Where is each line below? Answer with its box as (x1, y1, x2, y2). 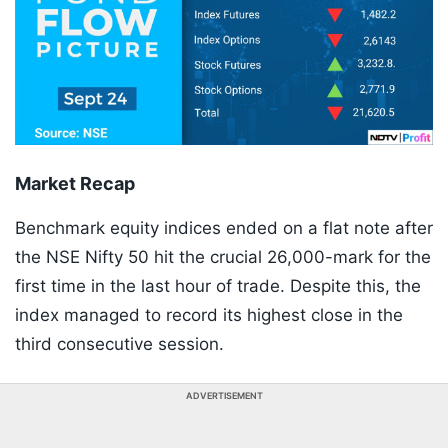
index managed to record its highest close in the (15, 305, 403, 326)
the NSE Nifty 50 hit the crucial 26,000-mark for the (15, 247, 431, 268)
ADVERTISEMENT (185, 390, 263, 402)
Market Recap (15, 173, 135, 195)
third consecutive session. (15, 334, 224, 355)
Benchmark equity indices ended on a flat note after (15, 218, 433, 239)
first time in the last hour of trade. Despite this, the (15, 276, 421, 297)
